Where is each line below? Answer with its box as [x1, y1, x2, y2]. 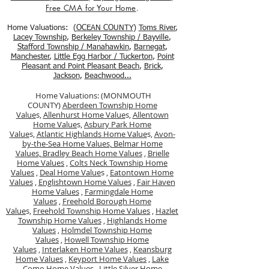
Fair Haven [136, 177, 175, 187]
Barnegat [133, 43, 165, 51]
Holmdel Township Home [61, 225, 152, 235]
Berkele [71, 34, 97, 41]
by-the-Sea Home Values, [22, 138, 113, 149]
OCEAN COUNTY [76, 24, 133, 32]
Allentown [132, 109, 169, 120]
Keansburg [133, 244, 172, 255]
